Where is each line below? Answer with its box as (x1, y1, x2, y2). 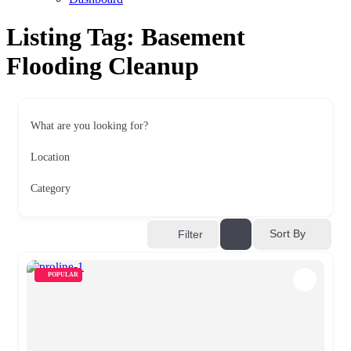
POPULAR (48, 270, 78, 278)
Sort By (270, 227, 306, 241)
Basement (141, 23, 245, 52)
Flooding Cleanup (6, 52, 199, 81)
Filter (178, 227, 203, 241)
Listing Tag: (6, 23, 141, 52)
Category (31, 182, 71, 194)
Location (31, 150, 70, 163)
